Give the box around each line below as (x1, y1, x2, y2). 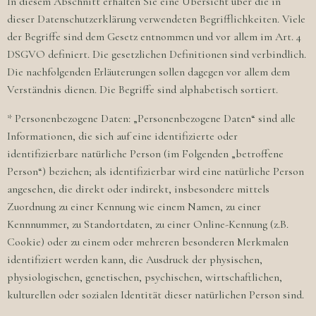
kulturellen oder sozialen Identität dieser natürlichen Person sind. (7, 288, 304, 302)
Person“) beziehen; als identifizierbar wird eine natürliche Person (7, 164, 304, 178)
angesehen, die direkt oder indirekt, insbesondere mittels (7, 182, 269, 196)
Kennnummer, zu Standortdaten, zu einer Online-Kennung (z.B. (7, 217, 288, 231)
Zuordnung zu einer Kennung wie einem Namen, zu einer (7, 200, 261, 214)
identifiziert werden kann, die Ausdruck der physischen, (7, 253, 262, 267)
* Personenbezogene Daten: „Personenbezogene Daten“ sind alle (7, 111, 296, 126)
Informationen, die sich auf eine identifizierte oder (7, 129, 238, 143)
